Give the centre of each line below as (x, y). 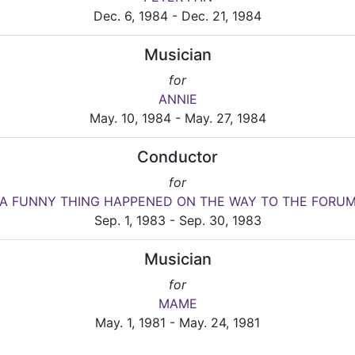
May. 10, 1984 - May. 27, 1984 (177, 118)
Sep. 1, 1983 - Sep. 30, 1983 (177, 221)
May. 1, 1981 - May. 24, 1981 (177, 323)
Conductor (177, 157)
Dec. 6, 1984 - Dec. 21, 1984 (177, 16)
